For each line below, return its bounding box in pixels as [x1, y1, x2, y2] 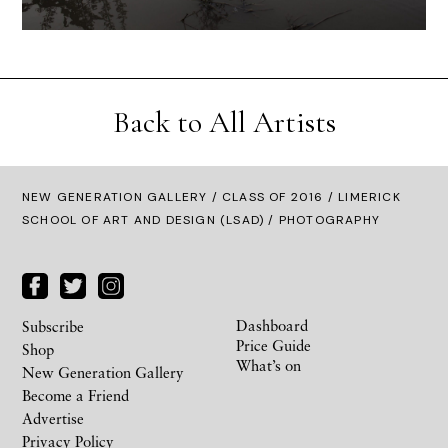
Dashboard [236, 315, 308, 334]
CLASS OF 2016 [222, 189, 324, 206]
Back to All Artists [112, 104, 336, 142]
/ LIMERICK [323, 189, 401, 206]
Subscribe [22, 316, 84, 335]
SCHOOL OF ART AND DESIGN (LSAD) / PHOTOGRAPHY [22, 212, 381, 229]
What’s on [236, 355, 301, 374]
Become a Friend [22, 385, 129, 404]
